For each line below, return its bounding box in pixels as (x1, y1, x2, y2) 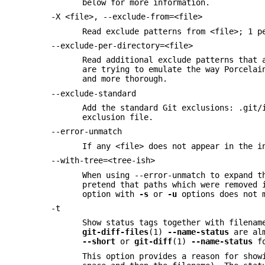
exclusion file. (82, 112, 154, 122)
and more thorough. (82, 74, 168, 84)
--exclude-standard (51, 88, 137, 98)
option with (82, 189, 140, 199)
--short (82, 237, 116, 247)
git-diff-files (82, 227, 149, 237)
